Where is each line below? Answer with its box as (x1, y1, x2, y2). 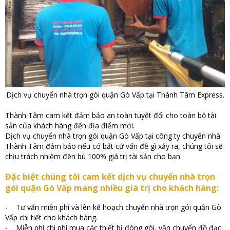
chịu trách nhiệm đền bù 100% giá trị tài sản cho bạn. (5, 151, 182, 162)
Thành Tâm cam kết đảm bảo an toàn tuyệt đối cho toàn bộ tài (5, 110, 216, 121)
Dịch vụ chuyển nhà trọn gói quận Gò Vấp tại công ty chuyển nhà (5, 131, 220, 141)
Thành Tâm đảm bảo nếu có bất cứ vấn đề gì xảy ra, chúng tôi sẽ (5, 141, 223, 151)
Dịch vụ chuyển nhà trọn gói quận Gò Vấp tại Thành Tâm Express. (6, 90, 224, 100)
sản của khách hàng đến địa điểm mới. (5, 121, 135, 131)
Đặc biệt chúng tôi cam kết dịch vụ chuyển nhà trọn (5, 171, 215, 183)
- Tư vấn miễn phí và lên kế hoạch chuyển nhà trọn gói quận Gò (5, 202, 221, 212)
